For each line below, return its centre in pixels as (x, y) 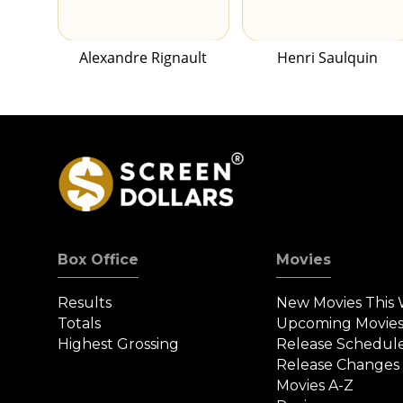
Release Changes (338, 365)
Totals (79, 324)
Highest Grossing (118, 345)
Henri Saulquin (328, 58)
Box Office (98, 260)
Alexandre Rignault (143, 58)
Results (85, 303)
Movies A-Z (315, 386)
